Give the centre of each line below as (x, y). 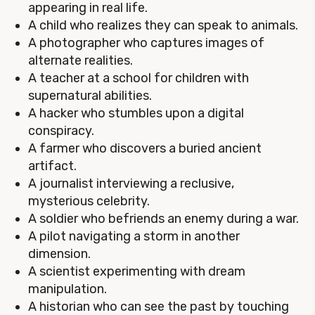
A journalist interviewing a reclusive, (131, 184)
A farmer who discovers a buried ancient (145, 148)
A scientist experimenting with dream (137, 271)
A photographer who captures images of (146, 43)
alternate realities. (81, 60)
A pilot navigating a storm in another (134, 236)
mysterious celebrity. (89, 201)
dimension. (59, 254)
